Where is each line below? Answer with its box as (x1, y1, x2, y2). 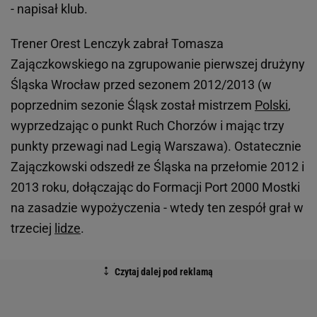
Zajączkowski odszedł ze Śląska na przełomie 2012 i (11, 159, 304, 175)
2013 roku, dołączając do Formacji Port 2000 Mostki (11, 180, 300, 195)
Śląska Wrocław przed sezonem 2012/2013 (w (11, 77, 272, 93)
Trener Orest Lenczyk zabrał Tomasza (11, 36, 224, 52)
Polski (255, 98, 288, 113)
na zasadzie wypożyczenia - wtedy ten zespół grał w (11, 200, 304, 216)
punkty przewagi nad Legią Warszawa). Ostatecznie (11, 139, 301, 154)
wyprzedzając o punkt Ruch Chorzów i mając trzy (11, 118, 284, 134)
